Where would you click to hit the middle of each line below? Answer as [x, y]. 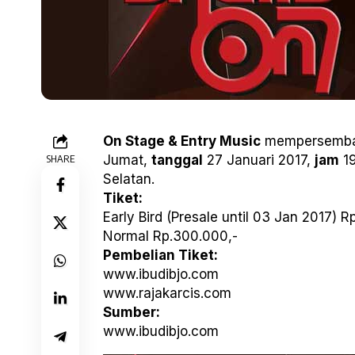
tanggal [177, 160]
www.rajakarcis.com [167, 294]
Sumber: [132, 313]
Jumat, [127, 160]
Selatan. [129, 179]
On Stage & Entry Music [182, 141]
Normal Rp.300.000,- [170, 237]
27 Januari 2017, [259, 160]
